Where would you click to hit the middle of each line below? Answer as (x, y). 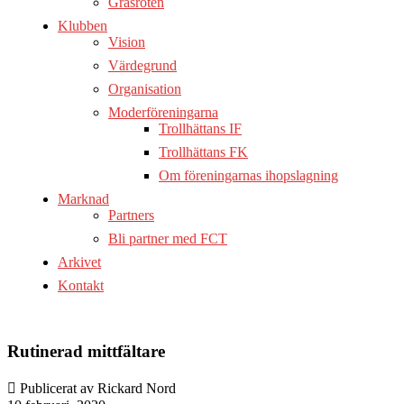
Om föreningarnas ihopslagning (248, 175)
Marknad (83, 198)
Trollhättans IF (200, 128)
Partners (131, 215)
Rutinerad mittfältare (86, 351)
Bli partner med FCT (168, 238)
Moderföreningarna (163, 112)
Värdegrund (142, 65)
